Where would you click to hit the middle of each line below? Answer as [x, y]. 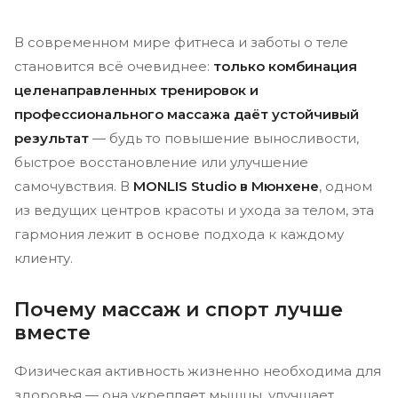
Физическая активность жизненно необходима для [198, 371]
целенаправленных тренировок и [136, 90]
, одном [346, 186]
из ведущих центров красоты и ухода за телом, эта [194, 210]
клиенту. [44, 258]
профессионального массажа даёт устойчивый [187, 114]
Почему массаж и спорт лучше [179, 310]
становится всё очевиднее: [114, 66]
